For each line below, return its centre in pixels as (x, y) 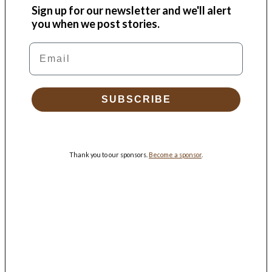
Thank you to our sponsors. (109, 154)
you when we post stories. (96, 23)
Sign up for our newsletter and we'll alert (132, 10)
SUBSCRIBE (136, 99)
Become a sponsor (175, 154)
